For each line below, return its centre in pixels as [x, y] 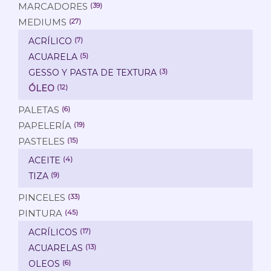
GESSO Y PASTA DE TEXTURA [93, 72]
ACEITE [44, 160]
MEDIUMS [42, 22]
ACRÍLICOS [53, 232]
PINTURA [40, 213]
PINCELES [42, 197]
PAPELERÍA [45, 125]
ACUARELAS [56, 248]
